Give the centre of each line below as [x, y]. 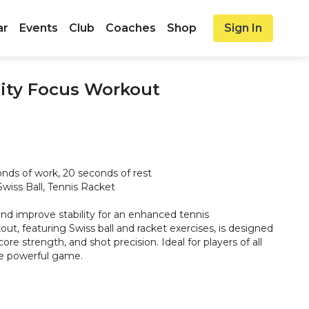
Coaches [131, 28]
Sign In [243, 28]
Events [39, 28]
